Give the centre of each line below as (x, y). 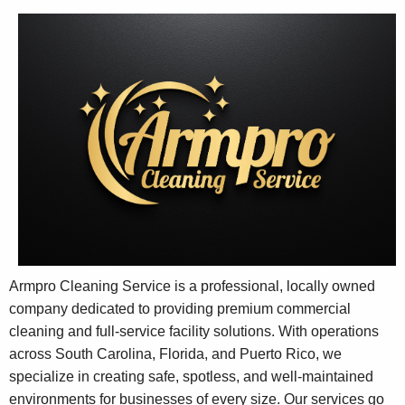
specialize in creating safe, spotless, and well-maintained (191, 377)
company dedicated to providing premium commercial (180, 309)
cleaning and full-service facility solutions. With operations (194, 332)
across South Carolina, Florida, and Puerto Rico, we (175, 354)
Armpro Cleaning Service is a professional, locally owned (192, 287)
